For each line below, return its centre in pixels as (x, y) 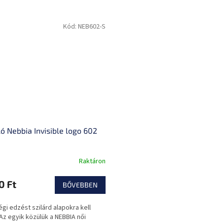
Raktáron (92, 162)
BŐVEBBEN (80, 184)
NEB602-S (92, 26)
